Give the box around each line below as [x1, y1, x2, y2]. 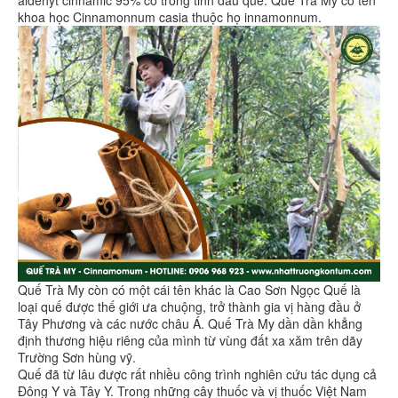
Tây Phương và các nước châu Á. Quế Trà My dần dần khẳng [18, 314, 362, 333]
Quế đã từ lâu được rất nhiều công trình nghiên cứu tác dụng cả [18, 365, 377, 384]
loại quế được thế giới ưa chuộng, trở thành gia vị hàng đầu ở [18, 298, 361, 316]
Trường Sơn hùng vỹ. [18, 348, 139, 367]
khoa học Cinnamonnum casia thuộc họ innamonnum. [18, 7, 325, 26]
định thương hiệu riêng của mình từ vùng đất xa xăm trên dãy [18, 331, 362, 350]
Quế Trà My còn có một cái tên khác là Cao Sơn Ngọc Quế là [18, 281, 361, 299]
